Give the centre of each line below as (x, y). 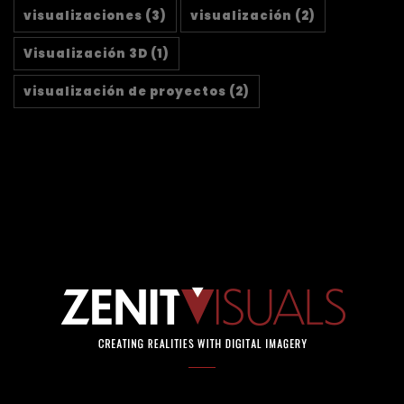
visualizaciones (83, 16)
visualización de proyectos (125, 92)
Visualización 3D (86, 54)
